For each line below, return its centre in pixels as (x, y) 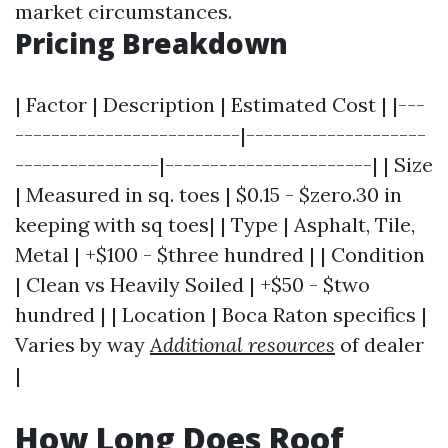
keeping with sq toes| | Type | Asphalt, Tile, (215, 224)
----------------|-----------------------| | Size (224, 164)
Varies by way (82, 344)
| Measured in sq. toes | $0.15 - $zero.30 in (208, 194)
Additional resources (242, 344)
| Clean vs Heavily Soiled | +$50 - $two (192, 284)
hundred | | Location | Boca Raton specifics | (221, 314)
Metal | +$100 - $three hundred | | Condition (220, 254)
